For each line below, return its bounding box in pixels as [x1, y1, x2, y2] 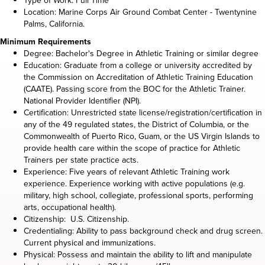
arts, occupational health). [24, 201, 116, 214]
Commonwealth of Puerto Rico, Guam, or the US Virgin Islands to [24, 130, 260, 143]
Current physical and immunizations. [24, 236, 160, 249]
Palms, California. [24, 17, 85, 30]
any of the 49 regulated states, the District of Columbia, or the [24, 118, 249, 131]
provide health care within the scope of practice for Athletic [24, 141, 240, 154]
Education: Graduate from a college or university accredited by [24, 59, 252, 72]
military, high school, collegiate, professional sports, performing [24, 189, 253, 202]
